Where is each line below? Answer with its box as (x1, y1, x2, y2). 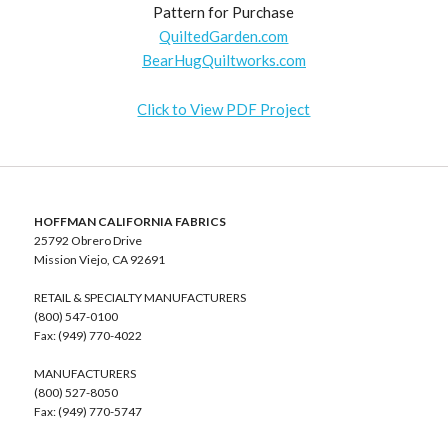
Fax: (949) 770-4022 (33, 327, 142, 343)
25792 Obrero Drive (33, 232, 142, 248)
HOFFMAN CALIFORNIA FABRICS (33, 213, 226, 229)
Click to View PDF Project (137, 99, 311, 118)
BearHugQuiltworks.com (141, 50, 306, 69)
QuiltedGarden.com (159, 26, 289, 45)
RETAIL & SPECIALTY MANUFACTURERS (33, 289, 246, 305)
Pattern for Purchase (153, 2, 295, 21)
